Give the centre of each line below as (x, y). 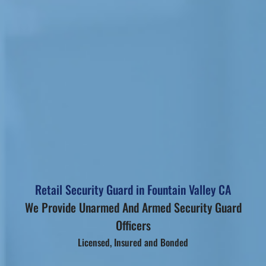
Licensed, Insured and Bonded (133, 242)
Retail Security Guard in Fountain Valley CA (133, 189)
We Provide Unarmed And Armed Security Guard (133, 207)
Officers (133, 225)
